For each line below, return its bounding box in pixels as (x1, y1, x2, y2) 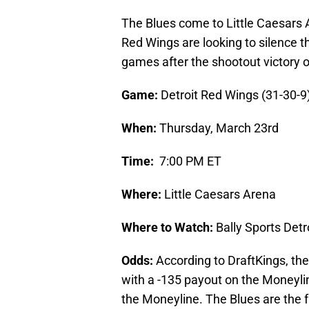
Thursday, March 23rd (157, 121, 279, 136)
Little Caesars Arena (161, 187, 276, 202)
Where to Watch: (121, 220, 213, 235)
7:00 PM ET (154, 154, 221, 169)
